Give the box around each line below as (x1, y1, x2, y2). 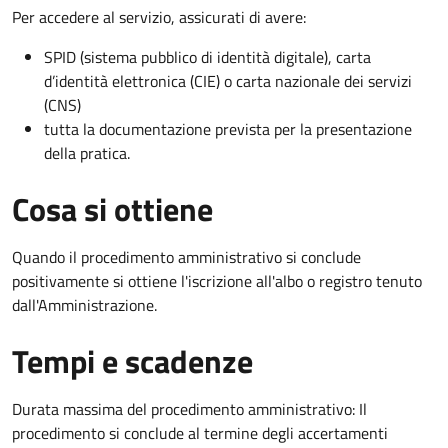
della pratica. (44, 140, 130, 165)
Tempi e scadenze (12, 336, 253, 385)
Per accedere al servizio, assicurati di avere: (12, 4, 306, 29)
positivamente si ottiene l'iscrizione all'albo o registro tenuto (12, 268, 422, 293)
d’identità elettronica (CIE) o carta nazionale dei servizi (44, 68, 412, 93)
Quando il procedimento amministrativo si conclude (12, 244, 361, 269)
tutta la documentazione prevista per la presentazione (44, 116, 412, 141)
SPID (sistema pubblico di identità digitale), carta (44, 44, 371, 69)
